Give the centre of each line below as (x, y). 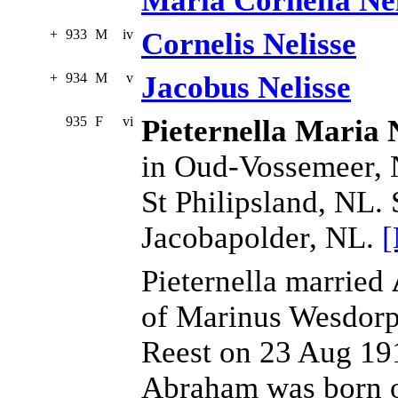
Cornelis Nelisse (249, 44)
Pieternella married (267, 282)
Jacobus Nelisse (246, 88)
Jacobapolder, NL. (262, 238)
